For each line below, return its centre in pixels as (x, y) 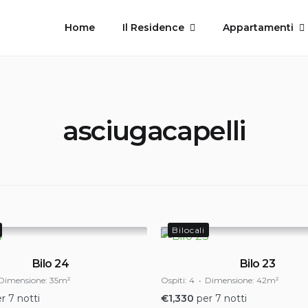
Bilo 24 (51, 264)
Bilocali (189, 230)
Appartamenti (258, 27)
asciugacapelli (154, 131)
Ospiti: (174, 280)
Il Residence (153, 27)
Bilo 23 (257, 264)
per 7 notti (222, 298)
